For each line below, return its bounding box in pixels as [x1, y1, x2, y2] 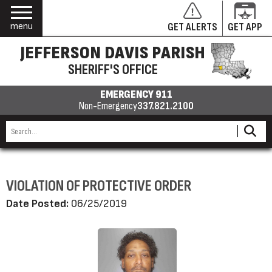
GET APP [228, 21, 262, 33]
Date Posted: [6, 197, 69, 210]
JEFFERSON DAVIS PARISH [20, 42, 205, 64]
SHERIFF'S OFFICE [67, 61, 158, 78]
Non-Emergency [78, 100, 137, 112]
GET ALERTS [168, 21, 217, 33]
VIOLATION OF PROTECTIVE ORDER [6, 177, 191, 195]
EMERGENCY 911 [100, 88, 172, 101]
